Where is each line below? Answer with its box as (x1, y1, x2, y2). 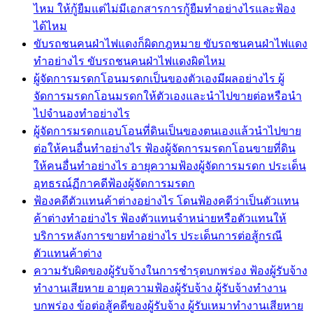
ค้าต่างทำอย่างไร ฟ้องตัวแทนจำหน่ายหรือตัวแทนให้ (34, 212, 286, 224)
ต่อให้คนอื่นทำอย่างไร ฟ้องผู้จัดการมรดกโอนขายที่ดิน (34, 142, 296, 154)
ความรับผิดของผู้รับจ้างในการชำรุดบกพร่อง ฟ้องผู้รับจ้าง (34, 264, 307, 277)
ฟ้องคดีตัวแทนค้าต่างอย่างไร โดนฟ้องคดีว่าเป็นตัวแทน (34, 194, 299, 207)
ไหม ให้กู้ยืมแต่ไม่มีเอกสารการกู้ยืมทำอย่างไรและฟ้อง (34, 2, 296, 15)
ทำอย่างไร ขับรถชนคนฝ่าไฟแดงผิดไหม (34, 54, 226, 67)
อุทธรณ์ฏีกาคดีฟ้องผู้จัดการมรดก (34, 177, 195, 189)
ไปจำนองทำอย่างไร (34, 107, 130, 119)
